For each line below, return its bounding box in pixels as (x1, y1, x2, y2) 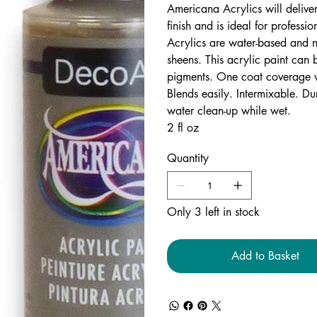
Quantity (167, 151, 209, 166)
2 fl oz (167, 120, 200, 135)
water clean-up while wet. (167, 103, 292, 118)
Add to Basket (231, 248, 300, 263)
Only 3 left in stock (167, 204, 260, 219)
